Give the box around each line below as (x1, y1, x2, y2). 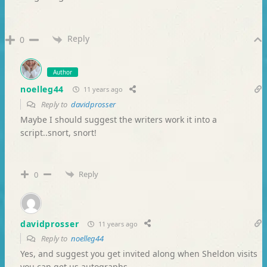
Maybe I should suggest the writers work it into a (20, 113, 217, 125)
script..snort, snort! (20, 126, 97, 138)
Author (52, 67, 72, 76)
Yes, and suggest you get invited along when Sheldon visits (20, 248, 257, 260)
